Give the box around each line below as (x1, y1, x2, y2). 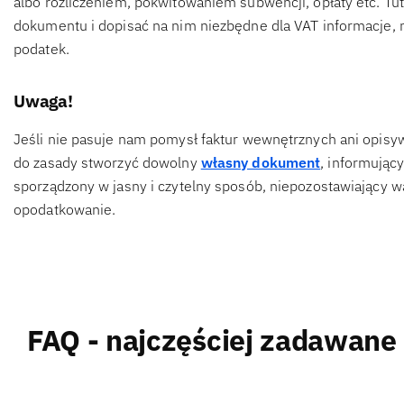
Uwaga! (14, 90, 73, 113)
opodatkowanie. (14, 200, 116, 219)
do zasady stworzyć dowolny (14, 153, 201, 172)
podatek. (14, 40, 69, 59)
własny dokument (200, 153, 321, 172)
